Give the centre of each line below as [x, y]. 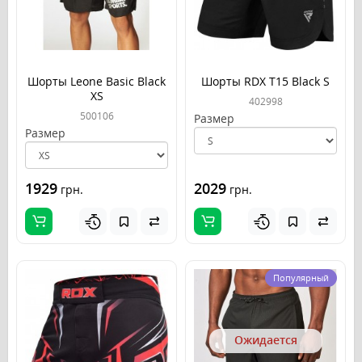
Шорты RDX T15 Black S [265, 82]
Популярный [301, 278]
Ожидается [265, 339]
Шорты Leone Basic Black [97, 82]
